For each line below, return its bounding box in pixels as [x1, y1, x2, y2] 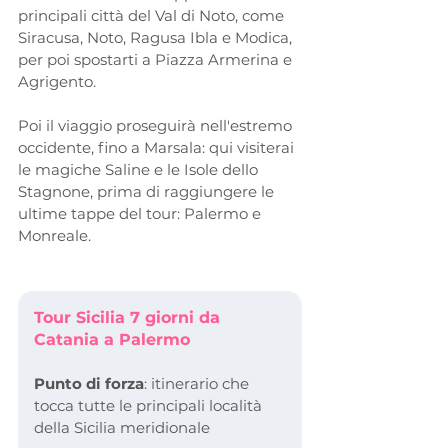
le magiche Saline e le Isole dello [18, 159, 262, 179]
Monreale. [18, 225, 91, 245]
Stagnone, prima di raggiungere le [18, 181, 278, 201]
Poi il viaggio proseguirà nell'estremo [18, 115, 296, 135]
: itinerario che [144, 373, 253, 393]
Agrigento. [18, 71, 96, 91]
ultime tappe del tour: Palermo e [18, 203, 265, 223]
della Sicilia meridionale [34, 417, 210, 437]
